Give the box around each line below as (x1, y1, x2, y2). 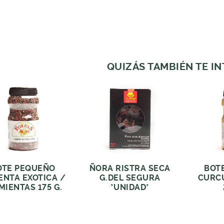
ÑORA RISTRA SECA (89, 163, 170, 173)
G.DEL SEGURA (99, 172, 160, 182)
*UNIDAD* (110, 182, 149, 192)
